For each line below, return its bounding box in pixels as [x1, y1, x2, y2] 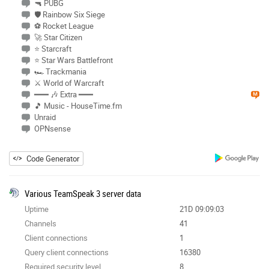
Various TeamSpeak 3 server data [25, 187, 141, 199]
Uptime [25, 203, 49, 214]
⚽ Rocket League [34, 20, 94, 31]
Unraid [34, 111, 56, 122]
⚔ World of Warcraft [34, 77, 104, 88]
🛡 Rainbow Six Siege [34, 8, 105, 20]
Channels [25, 217, 56, 229]
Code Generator [26, 153, 79, 164]
